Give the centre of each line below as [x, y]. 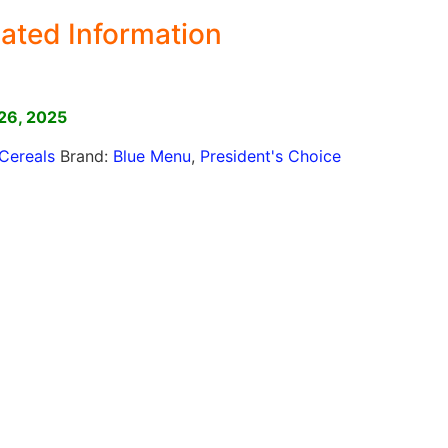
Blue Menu [151, 155]
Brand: [86, 155]
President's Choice [270, 155]
